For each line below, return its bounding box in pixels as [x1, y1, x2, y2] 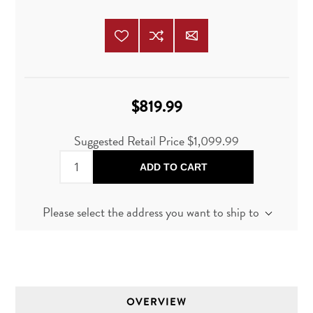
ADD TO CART [139, 161, 208, 173]
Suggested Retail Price [74, 131, 187, 151]
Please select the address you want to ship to [42, 203, 259, 222]
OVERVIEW [126, 294, 187, 309]
